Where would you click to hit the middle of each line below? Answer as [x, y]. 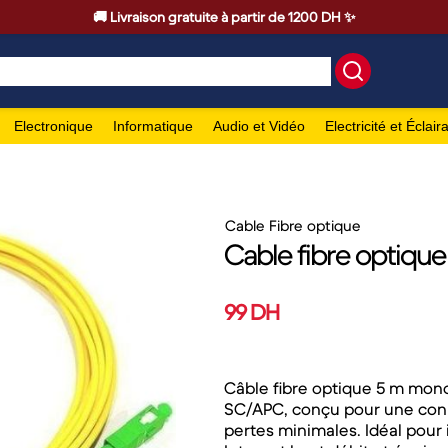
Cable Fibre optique [293, 225]
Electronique [53, 126]
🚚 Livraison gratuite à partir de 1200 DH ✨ [224, 17]
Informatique [153, 126]
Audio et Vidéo [259, 126]
